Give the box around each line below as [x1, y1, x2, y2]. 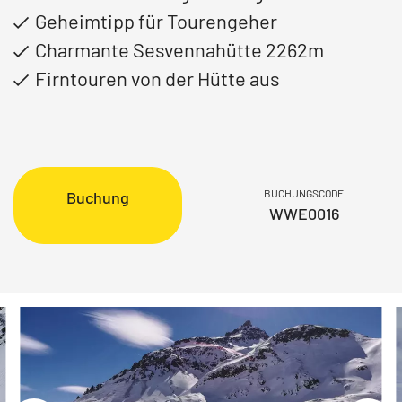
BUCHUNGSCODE [264, 187, 345, 199]
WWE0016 [268, 204, 339, 223]
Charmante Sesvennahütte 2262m [35, 38, 325, 61]
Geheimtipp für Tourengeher [35, 9, 278, 32]
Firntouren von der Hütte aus [35, 66, 281, 90]
